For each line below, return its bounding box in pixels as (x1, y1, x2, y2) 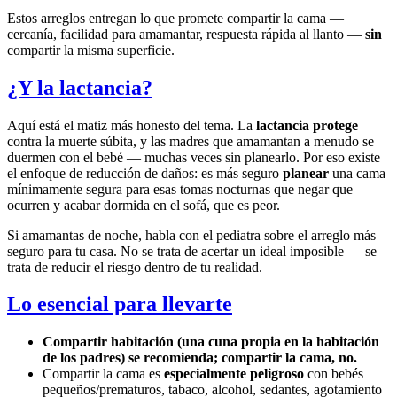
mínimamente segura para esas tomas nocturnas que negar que (7, 181, 353, 197)
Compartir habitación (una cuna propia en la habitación (43, 334, 379, 350)
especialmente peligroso (164, 366, 304, 382)
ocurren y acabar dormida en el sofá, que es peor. (7, 197, 280, 213)
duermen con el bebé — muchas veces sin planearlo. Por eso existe (7, 149, 380, 165)
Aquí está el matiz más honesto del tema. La (7, 117, 256, 133)
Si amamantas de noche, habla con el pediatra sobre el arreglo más (7, 227, 376, 243)
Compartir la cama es (43, 366, 164, 382)
